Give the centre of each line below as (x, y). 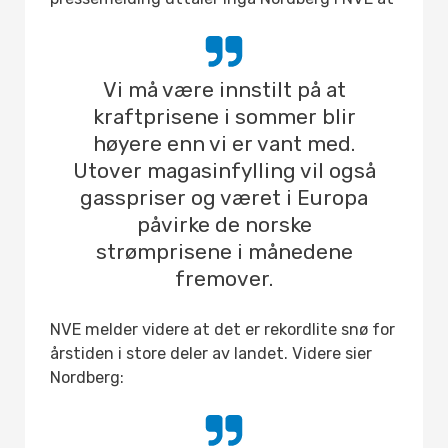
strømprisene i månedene (224, 251)
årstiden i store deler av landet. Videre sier (211, 353)
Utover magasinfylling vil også (224, 170)
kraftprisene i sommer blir (224, 116)
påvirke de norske (224, 224)
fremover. (224, 278)
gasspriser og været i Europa (224, 197)
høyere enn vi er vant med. (224, 143)
